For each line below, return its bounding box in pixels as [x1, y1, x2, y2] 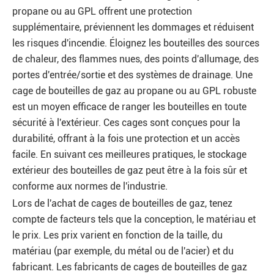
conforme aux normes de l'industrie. [12, 180, 168, 192]
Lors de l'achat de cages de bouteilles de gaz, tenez [12, 198, 232, 209]
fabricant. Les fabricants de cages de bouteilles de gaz [12, 261, 247, 273]
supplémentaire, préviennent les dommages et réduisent [12, 21, 254, 33]
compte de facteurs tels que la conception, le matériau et [12, 213, 256, 225]
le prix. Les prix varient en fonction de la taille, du [12, 229, 223, 241]
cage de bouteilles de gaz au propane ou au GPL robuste [12, 85, 256, 97]
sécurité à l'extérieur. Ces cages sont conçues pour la [12, 117, 240, 128]
